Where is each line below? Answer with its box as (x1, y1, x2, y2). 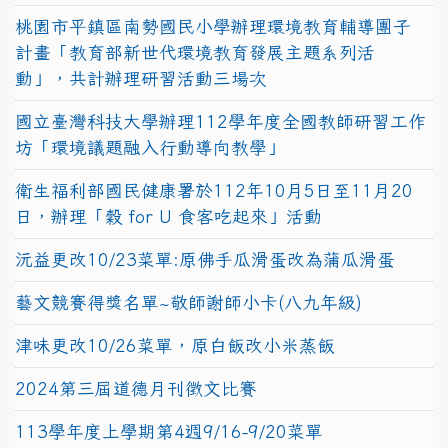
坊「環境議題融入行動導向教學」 (15, 138, 285, 156)
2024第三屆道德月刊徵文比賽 (15, 379, 257, 397)
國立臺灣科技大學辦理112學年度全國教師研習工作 (15, 112, 426, 130)
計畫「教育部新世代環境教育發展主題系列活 (15, 43, 375, 61)
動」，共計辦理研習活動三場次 (15, 69, 267, 87)
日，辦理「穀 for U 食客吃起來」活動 (15, 207, 322, 225)
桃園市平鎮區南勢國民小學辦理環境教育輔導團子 (15, 17, 411, 35)
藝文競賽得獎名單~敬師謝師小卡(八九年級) (15, 293, 362, 311)
